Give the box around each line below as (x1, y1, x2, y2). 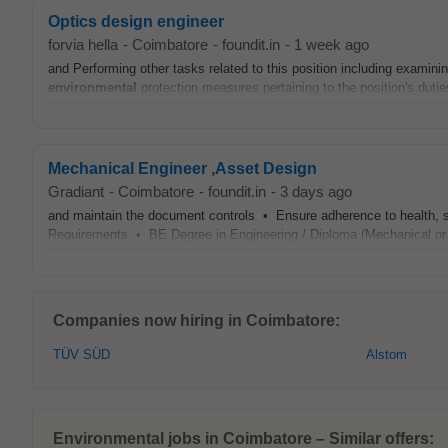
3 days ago (280, 183, 352, 200)
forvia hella (48, 36, 118, 53)
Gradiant (48, 183, 104, 200)
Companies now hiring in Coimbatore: (53, 312, 340, 329)
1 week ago (294, 36, 369, 53)
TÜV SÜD (53, 347, 110, 362)
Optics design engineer (48, 13, 224, 30)
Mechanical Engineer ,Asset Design (48, 160, 317, 177)
